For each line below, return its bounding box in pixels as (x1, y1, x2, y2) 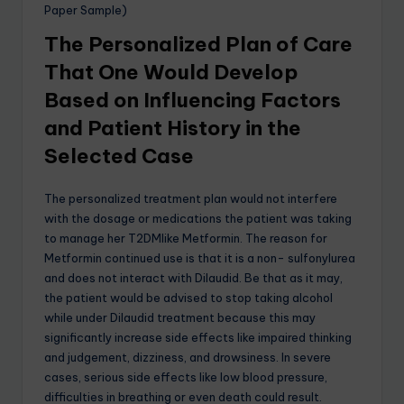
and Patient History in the (44, 115, 301, 141)
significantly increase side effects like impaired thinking (44, 329, 352, 344)
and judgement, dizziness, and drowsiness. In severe (44, 349, 331, 364)
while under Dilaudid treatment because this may (44, 309, 316, 325)
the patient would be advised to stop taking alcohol (44, 289, 333, 305)
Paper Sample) (44, 2, 127, 17)
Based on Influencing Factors (44, 87, 341, 113)
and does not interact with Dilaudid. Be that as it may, (44, 270, 343, 285)
